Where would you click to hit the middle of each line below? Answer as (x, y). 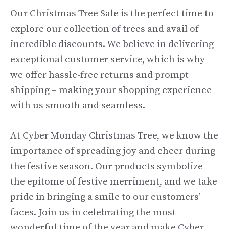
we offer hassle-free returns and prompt (99, 75)
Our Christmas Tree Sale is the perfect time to (112, 14)
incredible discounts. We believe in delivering (112, 44)
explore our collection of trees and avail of (105, 29)
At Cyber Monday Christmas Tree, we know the (114, 135)
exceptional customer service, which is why (108, 60)
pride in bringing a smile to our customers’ (106, 197)
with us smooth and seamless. (78, 106)
